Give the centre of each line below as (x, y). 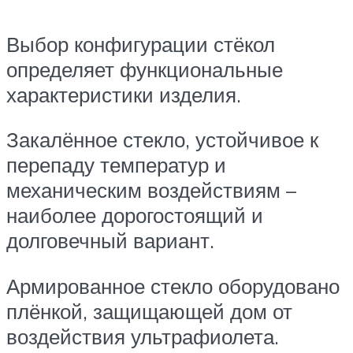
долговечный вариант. (110, 241)
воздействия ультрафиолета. (143, 336)
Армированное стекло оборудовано (173, 286)
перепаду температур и (116, 165)
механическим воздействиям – (151, 190)
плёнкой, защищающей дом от (149, 311)
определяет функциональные (145, 69)
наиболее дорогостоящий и (135, 216)
